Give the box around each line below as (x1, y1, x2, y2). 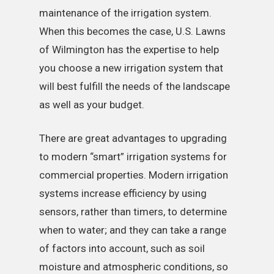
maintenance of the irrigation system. (39, 6, 212, 19)
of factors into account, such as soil (39, 242, 206, 255)
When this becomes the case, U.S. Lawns (39, 24, 226, 37)
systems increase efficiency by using (39, 187, 207, 200)
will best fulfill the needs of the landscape (39, 80, 231, 92)
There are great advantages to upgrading (39, 132, 228, 145)
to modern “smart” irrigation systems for (39, 150, 228, 163)
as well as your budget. (39, 98, 145, 111)
